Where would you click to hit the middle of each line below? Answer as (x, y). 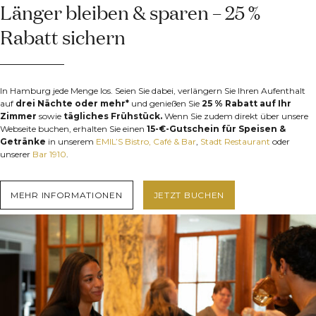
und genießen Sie (165, 104)
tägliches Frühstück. (113, 116)
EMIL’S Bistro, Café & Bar (146, 142)
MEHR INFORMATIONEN (67, 195)
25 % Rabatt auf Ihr (247, 104)
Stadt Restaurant (235, 142)
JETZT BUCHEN (189, 195)
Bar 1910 (49, 154)
